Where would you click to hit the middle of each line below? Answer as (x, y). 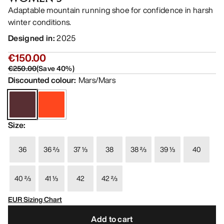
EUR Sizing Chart (35, 199)
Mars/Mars (97, 80)
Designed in (30, 38)
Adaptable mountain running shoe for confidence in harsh (111, 10)
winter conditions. (40, 22)
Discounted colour (41, 80)
